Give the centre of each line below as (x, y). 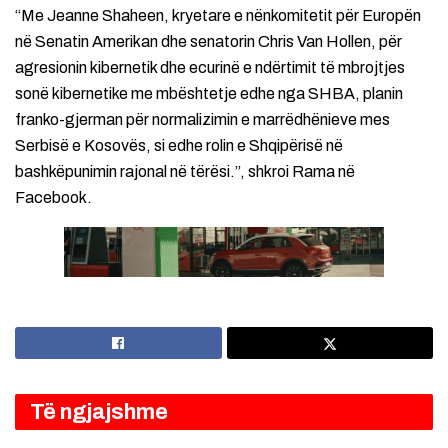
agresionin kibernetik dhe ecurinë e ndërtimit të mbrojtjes (210, 67)
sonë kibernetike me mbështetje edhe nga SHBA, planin (209, 93)
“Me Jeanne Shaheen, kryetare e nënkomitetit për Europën (218, 15)
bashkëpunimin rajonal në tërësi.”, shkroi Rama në (185, 171)
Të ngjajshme (99, 411)
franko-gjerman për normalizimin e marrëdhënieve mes (202, 119)
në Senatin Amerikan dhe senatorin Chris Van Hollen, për (208, 41)
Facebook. (53, 197)
